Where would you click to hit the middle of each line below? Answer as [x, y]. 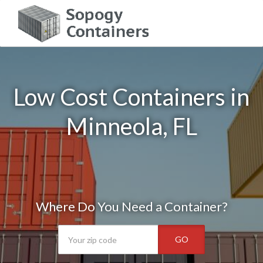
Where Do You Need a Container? [131, 206]
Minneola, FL [131, 126]
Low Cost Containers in [131, 97]
